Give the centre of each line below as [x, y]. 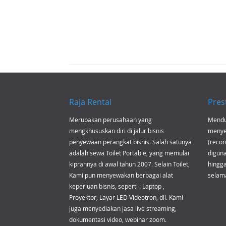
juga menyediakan [96, 208]
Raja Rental [90, 102]
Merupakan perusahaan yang [110, 120]
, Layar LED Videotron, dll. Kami [140, 197]
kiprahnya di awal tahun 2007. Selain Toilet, [129, 164]
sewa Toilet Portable [118, 153]
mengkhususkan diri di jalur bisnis [117, 131]
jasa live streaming [149, 208]
